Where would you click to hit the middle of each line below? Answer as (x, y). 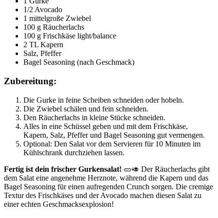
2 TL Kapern (43, 45)
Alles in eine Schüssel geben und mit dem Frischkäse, (106, 126)
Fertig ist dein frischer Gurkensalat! (63, 169)
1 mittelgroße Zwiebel (57, 18)
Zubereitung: (30, 81)
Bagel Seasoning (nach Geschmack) (79, 62)
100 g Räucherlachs (54, 27)
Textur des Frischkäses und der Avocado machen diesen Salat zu (103, 195)
